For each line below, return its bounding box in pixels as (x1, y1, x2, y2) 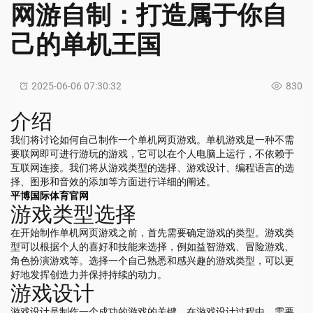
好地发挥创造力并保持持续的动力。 (10, 268, 167, 280)
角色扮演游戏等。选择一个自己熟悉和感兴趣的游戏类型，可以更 (10, 254, 294, 266)
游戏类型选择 (10, 201, 136, 226)
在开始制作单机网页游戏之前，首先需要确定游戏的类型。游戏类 (10, 226, 294, 238)
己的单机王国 (10, 29, 161, 59)
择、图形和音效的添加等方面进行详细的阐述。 (10, 175, 216, 187)
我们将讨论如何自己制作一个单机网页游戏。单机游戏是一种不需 (10, 133, 294, 145)
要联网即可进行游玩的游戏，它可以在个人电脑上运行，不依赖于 (10, 147, 294, 159)
